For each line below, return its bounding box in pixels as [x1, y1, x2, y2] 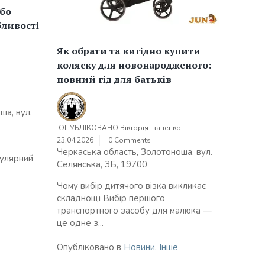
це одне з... [57, 217, 104, 230]
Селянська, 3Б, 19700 [57, 159, 147, 171]
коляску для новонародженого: [57, 59, 211, 72]
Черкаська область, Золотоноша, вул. [57, 146, 212, 159]
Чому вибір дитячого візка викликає [57, 180, 206, 192]
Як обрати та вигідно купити [57, 44, 201, 58]
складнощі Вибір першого [57, 192, 165, 205]
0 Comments [108, 135, 151, 146]
